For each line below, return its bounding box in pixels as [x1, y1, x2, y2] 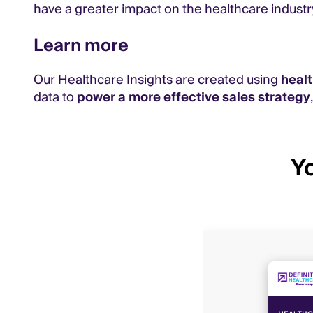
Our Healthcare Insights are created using [34, 69, 281, 91]
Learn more [34, 31, 129, 60]
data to [34, 87, 77, 108]
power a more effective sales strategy [77, 87, 310, 108]
